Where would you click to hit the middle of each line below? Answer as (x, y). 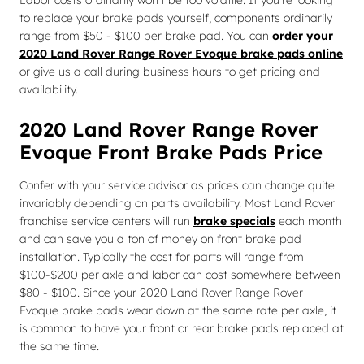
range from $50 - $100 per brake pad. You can (146, 36)
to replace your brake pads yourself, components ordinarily (176, 18)
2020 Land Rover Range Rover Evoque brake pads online (181, 54)
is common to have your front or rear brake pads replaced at (182, 328)
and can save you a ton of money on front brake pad (160, 239)
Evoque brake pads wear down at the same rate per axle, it (178, 310)
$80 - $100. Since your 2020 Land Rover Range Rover (161, 292)
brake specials (234, 221)
